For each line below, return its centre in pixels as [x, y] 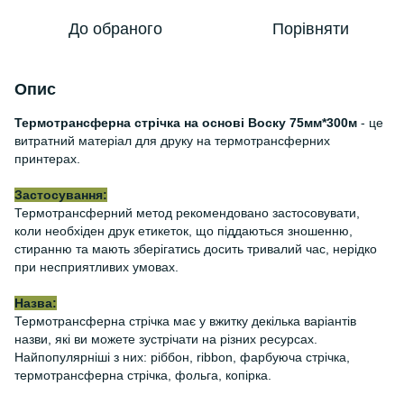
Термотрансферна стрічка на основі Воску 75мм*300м [186, 123]
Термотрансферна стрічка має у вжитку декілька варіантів [185, 321]
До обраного [115, 29]
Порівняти [310, 29]
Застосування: [61, 195]
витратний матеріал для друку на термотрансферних [172, 141]
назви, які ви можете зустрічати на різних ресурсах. [166, 339]
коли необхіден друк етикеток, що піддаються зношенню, [184, 231]
